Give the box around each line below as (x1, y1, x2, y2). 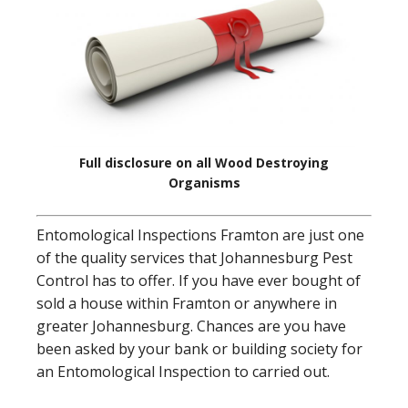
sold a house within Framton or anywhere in (36, 292, 337, 313)
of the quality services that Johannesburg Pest (36, 247, 352, 268)
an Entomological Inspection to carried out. (36, 361, 330, 382)
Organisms (168, 173, 240, 191)
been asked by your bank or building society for (36, 338, 362, 359)
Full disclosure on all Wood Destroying (79, 153, 329, 171)
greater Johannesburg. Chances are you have (36, 315, 346, 336)
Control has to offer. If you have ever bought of (36, 270, 361, 291)
